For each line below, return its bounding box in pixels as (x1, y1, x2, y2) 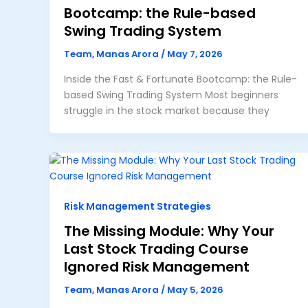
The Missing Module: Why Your (64, 221, 274, 241)
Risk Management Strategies (64, 199, 211, 213)
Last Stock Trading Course (64, 239, 249, 258)
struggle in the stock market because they (64, 103, 269, 118)
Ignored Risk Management (64, 256, 250, 276)
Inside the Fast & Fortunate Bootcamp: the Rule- (64, 71, 297, 86)
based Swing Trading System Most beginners (64, 87, 278, 102)
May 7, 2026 (167, 47, 223, 61)
